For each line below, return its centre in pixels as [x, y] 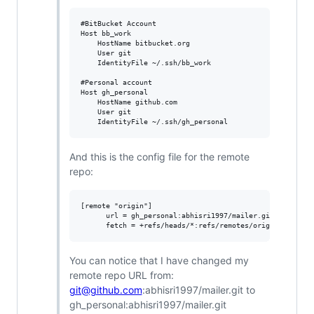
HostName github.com [89, 102]
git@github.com [105, 290]
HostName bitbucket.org [89, 43]
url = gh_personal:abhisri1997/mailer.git [177, 216]
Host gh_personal [114, 93]
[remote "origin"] [116, 206]
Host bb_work [105, 34]
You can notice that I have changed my [159, 261]
